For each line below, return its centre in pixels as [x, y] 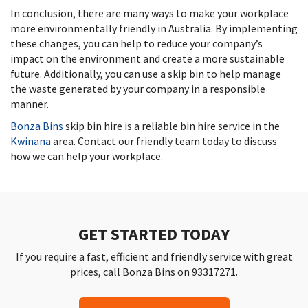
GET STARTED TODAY [154, 234]
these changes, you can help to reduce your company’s [136, 43]
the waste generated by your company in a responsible [138, 89]
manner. [30, 104]
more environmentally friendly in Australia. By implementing [154, 28]
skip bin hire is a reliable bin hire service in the [172, 126]
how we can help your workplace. [87, 156]
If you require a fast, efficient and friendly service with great [154, 256]
